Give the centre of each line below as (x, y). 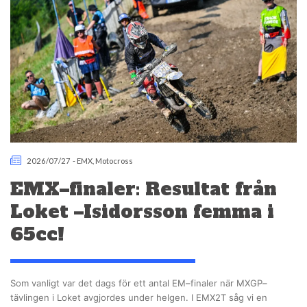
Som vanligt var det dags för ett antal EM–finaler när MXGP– (139, 283)
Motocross (114, 160)
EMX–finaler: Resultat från (144, 189)
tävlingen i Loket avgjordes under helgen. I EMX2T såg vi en (139, 297)
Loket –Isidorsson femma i (142, 212)
